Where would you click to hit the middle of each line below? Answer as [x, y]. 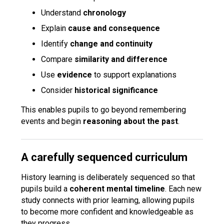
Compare [58, 59]
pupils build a [45, 189]
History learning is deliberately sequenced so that [108, 177]
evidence [75, 75]
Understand [62, 13]
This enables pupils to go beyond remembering [104, 110]
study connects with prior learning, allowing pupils [108, 200]
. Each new [183, 189]
